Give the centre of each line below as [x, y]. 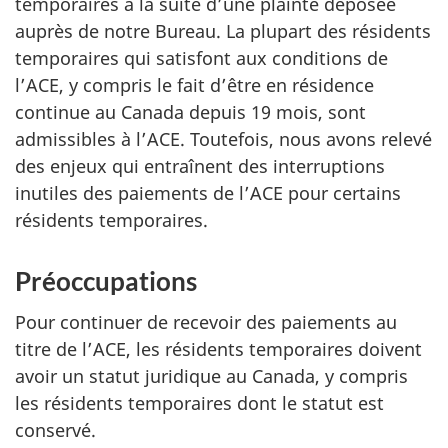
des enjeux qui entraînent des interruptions [200, 166]
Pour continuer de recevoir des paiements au [206, 321]
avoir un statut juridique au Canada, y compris [211, 375]
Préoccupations [106, 281]
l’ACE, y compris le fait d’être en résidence [194, 85]
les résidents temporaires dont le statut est [199, 402]
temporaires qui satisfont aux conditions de [201, 58]
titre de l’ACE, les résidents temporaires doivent [218, 348]
